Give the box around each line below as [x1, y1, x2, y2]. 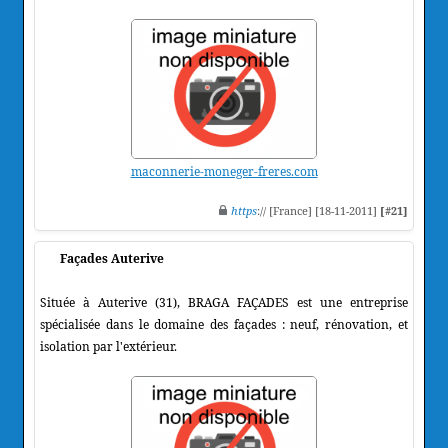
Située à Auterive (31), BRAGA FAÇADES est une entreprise [40, 293, 408, 311]
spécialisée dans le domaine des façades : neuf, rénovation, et [40, 315, 408, 333]
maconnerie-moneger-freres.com [130, 162, 318, 180]
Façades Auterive [60, 249, 164, 267]
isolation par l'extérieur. [40, 337, 177, 355]
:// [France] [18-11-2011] [257, 202, 380, 218]
